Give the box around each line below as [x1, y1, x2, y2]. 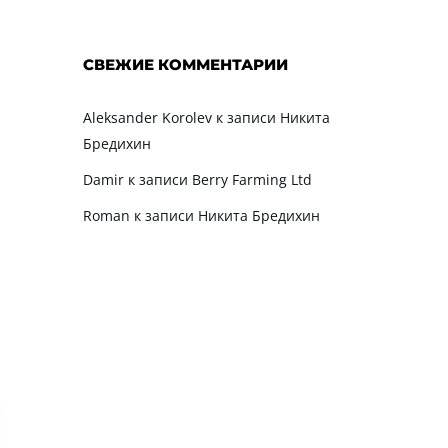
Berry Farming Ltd [191, 169, 312, 189]
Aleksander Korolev [82, 107, 212, 127]
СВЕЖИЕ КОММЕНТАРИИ [82, 54, 288, 74]
